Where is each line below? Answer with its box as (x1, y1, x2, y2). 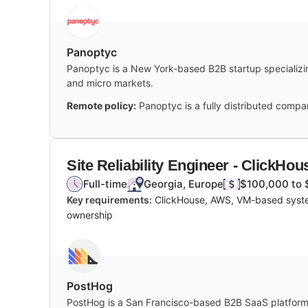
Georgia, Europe (144, 177, 223, 190)
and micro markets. (67, 76, 153, 89)
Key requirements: (67, 193, 152, 206)
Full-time (83, 177, 127, 190)
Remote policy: (67, 99, 136, 111)
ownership (67, 208, 113, 221)
